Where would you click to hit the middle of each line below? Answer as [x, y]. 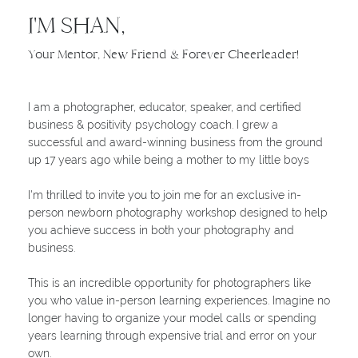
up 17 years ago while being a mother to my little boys [169, 159]
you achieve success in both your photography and [161, 230]
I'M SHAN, [77, 25]
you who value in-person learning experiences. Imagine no [179, 300]
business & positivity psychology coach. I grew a [153, 124]
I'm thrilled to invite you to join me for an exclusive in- [165, 195]
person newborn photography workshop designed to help [178, 212]
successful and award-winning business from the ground [175, 142]
